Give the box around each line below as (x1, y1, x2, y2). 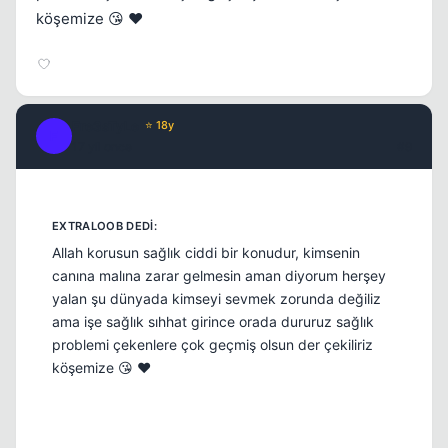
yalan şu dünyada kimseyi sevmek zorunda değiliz (52, 290, 381, 308)
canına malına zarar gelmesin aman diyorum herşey (52, 267, 386, 285)
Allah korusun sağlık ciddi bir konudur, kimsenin (52, 244, 360, 262)
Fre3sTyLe (72, 117, 139, 134)
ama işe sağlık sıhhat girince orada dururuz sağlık (52, 313, 374, 331)
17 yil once (72, 138, 132, 154)
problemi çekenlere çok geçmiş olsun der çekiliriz (52, 336, 373, 354)
